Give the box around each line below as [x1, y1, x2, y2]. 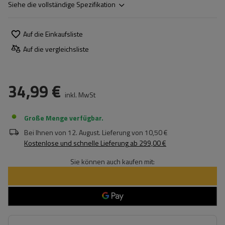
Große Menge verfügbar [24, 113, 101, 123]
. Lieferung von [99, 127, 143, 138]
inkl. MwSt [63, 89, 95, 100]
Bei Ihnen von [24, 127, 66, 138]
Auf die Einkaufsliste [23, 28, 83, 39]
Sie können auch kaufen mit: [70, 156, 155, 167]
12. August [68, 127, 99, 138]
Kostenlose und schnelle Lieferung [24, 138, 129, 148]
